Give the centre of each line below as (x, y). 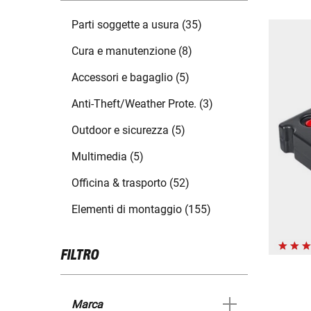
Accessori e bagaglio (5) (131, 78)
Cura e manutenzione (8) (132, 51)
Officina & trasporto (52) (131, 183)
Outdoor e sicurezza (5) (128, 131)
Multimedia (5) (108, 157)
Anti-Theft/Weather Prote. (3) (142, 104)
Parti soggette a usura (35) (137, 25)
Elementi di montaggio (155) (141, 210)
